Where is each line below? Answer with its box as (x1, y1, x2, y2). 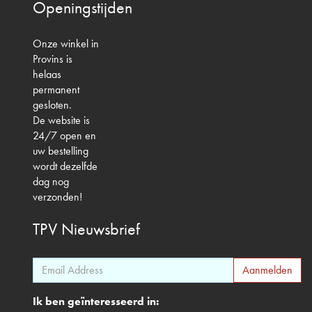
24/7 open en (33, 127, 96, 143)
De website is (33, 112, 90, 127)
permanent (33, 81, 79, 97)
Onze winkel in (33, 36, 99, 51)
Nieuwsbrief (61, 217, 140, 240)
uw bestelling (33, 143, 88, 158)
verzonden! (33, 189, 82, 204)
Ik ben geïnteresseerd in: (33, 293, 159, 309)
